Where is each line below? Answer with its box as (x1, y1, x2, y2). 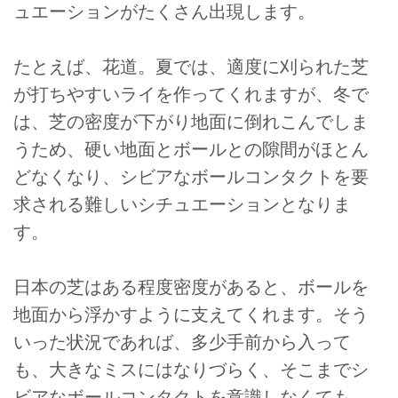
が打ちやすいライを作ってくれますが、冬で (13, 84, 369, 105)
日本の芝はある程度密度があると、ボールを (13, 277, 369, 298)
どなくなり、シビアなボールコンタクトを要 (13, 167, 369, 187)
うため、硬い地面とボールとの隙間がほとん (13, 139, 369, 160)
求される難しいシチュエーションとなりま (13, 195, 351, 215)
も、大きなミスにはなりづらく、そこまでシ (13, 360, 369, 380)
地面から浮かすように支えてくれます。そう (13, 305, 369, 325)
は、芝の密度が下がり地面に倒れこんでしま (13, 112, 369, 132)
